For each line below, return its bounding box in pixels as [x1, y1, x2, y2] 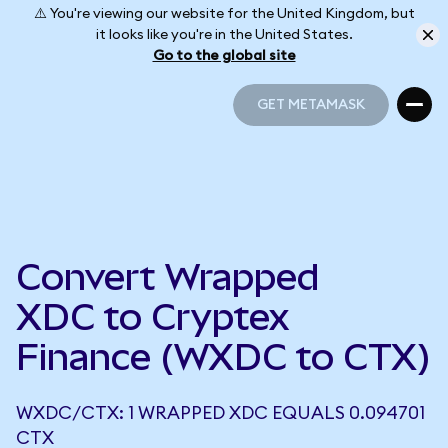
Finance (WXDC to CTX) [16, 336, 431, 378]
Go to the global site [152, 48, 296, 63]
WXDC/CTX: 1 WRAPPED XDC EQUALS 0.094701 [16, 404, 425, 422]
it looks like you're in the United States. [95, 27, 353, 42]
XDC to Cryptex [16, 296, 289, 338]
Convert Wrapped [16, 256, 319, 298]
